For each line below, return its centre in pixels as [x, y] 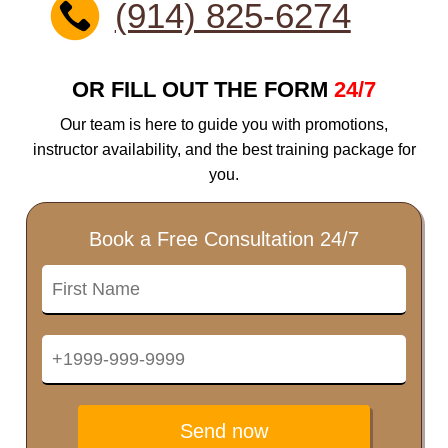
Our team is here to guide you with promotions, [224, 125]
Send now [223, 431]
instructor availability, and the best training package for [224, 150]
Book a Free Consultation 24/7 [224, 239]
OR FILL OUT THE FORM [203, 90]
